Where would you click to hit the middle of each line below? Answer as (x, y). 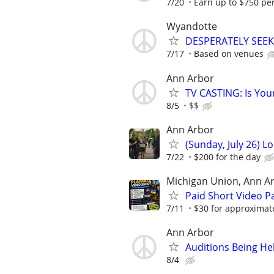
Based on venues (229, 54)
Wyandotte (192, 27)
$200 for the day (227, 157)
